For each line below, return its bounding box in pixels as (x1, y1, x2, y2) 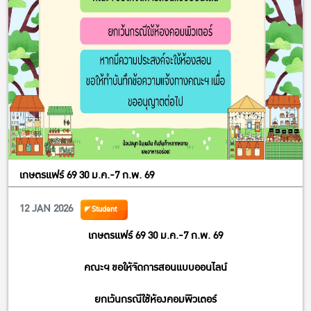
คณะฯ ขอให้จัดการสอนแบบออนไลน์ (84, 258, 227, 276)
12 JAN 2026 (19, 199, 73, 217)
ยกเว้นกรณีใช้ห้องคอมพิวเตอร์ (94, 290, 217, 308)
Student (92, 202, 117, 216)
